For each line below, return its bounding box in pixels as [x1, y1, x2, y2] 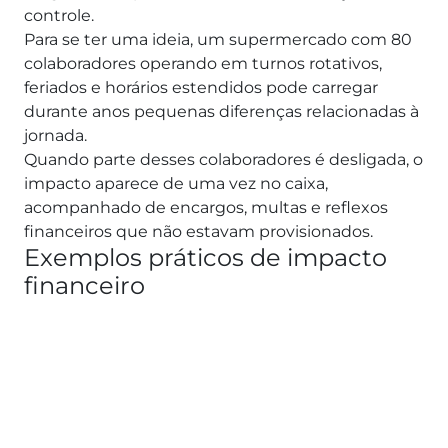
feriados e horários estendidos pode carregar [24, 78, 378, 98]
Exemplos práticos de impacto [24, 243, 387, 273]
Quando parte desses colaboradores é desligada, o [24, 150, 423, 170]
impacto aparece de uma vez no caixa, [24, 174, 328, 194]
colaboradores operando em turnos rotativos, [24, 54, 382, 74]
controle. [24, 6, 94, 26]
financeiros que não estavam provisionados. [24, 222, 373, 242]
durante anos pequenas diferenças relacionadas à [24, 102, 419, 122]
